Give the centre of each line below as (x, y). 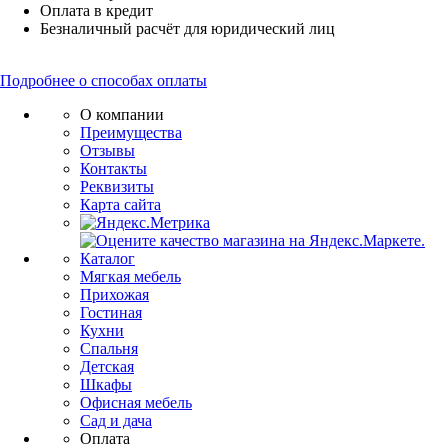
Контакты (113, 169)
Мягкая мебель (130, 277)
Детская (107, 367)
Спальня (109, 349)
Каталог (107, 259)
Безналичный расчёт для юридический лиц (187, 29)
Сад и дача (116, 421)
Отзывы (107, 151)
